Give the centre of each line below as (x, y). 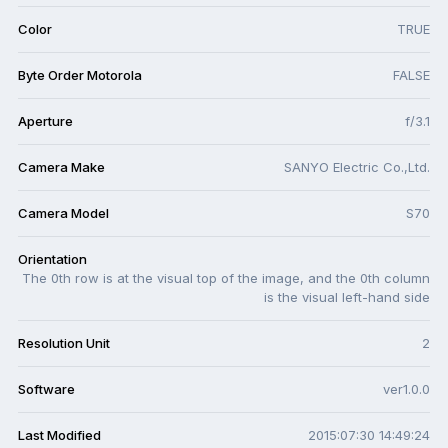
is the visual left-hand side (347, 297)
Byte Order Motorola (80, 75)
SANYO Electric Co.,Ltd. (357, 167)
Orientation (52, 259)
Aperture (45, 121)
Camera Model (63, 213)
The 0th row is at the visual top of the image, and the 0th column (226, 278)
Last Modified (59, 435)
